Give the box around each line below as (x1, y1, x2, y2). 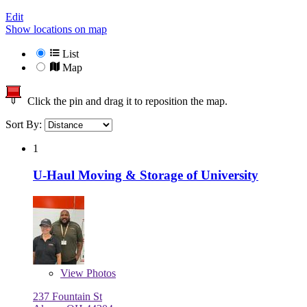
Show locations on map (5, 23, 107, 36)
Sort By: (5, 119, 45, 131)
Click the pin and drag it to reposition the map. (22, 95, 228, 108)
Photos (84, 267, 116, 279)
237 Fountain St (33, 290, 102, 302)
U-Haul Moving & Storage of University (33, 167, 258, 182)
